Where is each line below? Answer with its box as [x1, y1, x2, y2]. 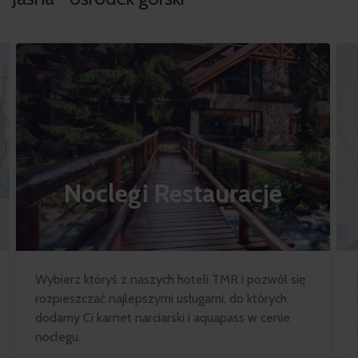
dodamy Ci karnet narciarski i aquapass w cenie [35, 310, 290, 325]
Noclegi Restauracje [64, 177, 282, 209]
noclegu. [35, 329, 81, 344]
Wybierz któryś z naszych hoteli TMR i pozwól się [35, 272, 305, 287]
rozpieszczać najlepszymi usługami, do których [35, 291, 287, 306]
